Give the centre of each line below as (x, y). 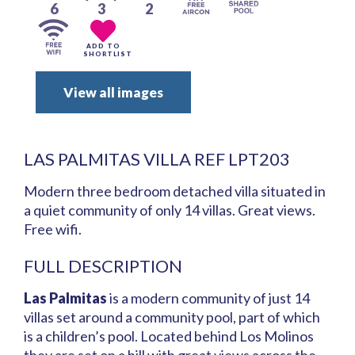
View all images (113, 93)
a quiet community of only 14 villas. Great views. (170, 210)
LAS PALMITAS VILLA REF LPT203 (157, 159)
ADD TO (103, 46)
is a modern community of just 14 (208, 298)
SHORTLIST (108, 54)
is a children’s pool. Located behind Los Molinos (169, 336)
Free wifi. (53, 229)
